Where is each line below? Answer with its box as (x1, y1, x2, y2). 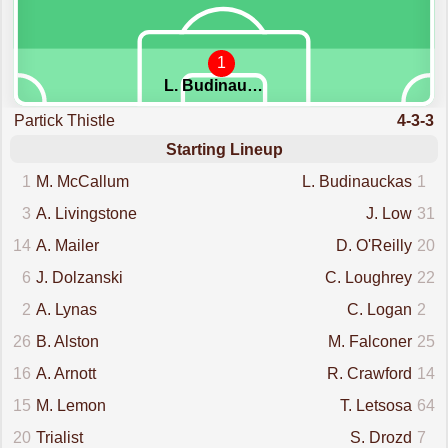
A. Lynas (36, 301, 98, 319)
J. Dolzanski (36, 269, 124, 287)
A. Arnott (36, 365, 97, 383)
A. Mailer (36, 237, 100, 255)
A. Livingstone (36, 205, 138, 223)
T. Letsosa (339, 397, 412, 415)
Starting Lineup (165, 141, 283, 159)
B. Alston (36, 333, 100, 351)
